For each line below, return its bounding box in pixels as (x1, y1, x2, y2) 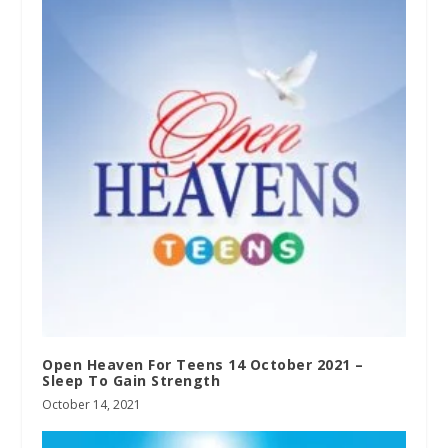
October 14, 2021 (42, 396, 142, 414)
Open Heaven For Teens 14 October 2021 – (42, 355, 364, 375)
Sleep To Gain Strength (42, 371, 221, 391)
